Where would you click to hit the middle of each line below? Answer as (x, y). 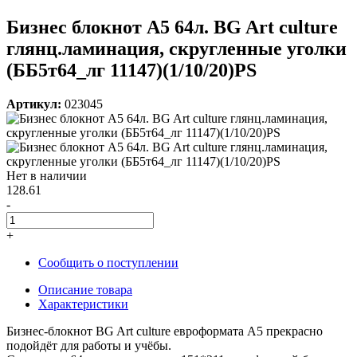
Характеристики (83, 304)
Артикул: (34, 104)
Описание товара (85, 289)
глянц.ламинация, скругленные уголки (177, 48)
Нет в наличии (47, 175)
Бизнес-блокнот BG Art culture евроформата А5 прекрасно (165, 331)
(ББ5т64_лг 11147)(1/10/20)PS (131, 70)
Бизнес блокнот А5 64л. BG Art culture (172, 27)
